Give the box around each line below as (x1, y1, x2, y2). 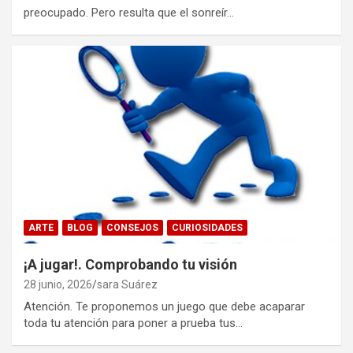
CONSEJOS (106, 221, 158, 233)
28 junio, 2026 (24, 277, 92, 291)
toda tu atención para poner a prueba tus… (24, 315, 243, 330)
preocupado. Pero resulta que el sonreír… (24, 5, 234, 20)
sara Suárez (97, 277, 158, 291)
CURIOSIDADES (172, 221, 243, 233)
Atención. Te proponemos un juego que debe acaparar (24, 299, 305, 314)
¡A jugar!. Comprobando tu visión (24, 255, 237, 273)
